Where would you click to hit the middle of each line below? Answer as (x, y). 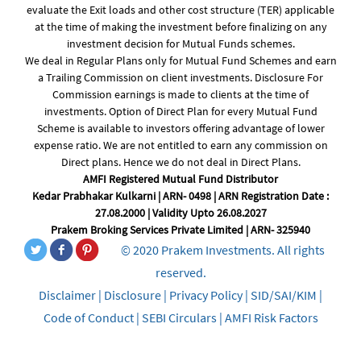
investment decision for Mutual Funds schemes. (180, 44)
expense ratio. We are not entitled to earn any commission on (180, 145)
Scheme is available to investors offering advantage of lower (180, 129)
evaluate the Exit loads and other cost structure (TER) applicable (180, 10)
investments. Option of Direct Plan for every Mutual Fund (180, 112)
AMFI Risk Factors (271, 318)
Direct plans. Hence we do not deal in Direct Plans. (180, 162)
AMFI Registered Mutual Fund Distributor (180, 179)
